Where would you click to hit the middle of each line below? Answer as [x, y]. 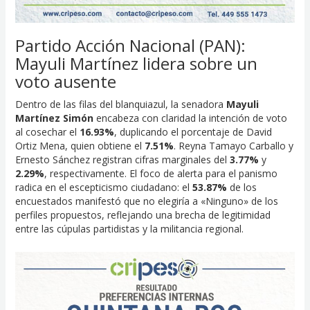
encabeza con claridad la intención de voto [190, 118]
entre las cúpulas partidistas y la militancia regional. [129, 229]
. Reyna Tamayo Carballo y [233, 146]
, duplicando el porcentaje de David [193, 132]
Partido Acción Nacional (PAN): [130, 46]
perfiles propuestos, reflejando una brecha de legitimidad [143, 215]
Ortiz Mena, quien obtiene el [80, 146]
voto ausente [65, 82]
